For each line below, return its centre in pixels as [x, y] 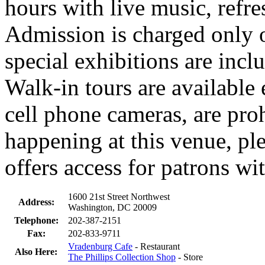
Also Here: [36, 251]
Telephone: [36, 220]
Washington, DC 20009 [112, 207]
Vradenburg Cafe [100, 246]
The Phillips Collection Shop [122, 257]
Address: [36, 202]
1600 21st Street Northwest [119, 196]
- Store [190, 257]
